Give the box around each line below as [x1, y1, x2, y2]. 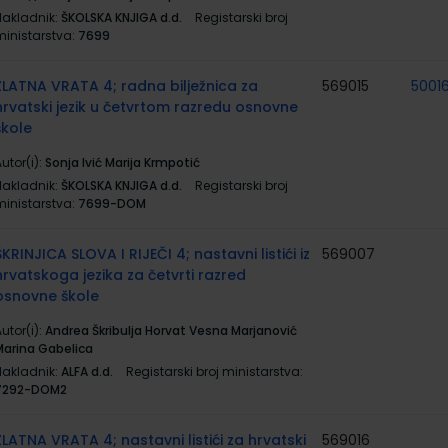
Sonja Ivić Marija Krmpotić [45, 154, 200, 171]
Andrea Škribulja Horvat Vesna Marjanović [45, 322, 297, 339]
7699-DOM [78, 195, 146, 212]
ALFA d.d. [61, 363, 113, 380]
